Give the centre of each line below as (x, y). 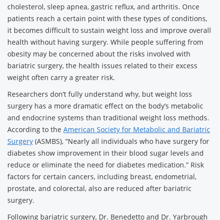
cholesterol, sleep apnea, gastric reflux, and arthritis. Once (103, 7)
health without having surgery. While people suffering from (105, 42)
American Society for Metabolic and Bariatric (137, 129)
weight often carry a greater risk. (61, 77)
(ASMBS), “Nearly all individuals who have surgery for (121, 141)
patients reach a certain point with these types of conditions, (107, 18)
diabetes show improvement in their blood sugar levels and (106, 153)
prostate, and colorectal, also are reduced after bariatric (99, 188)
